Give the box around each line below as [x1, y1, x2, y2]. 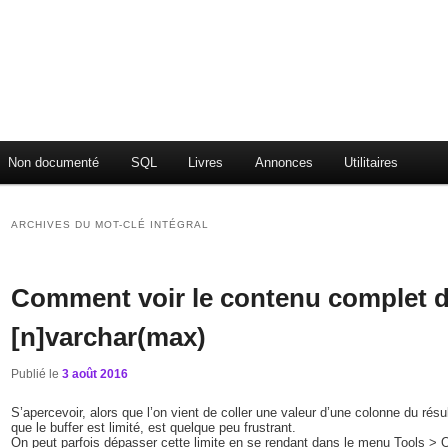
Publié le [11, 366, 63, 381]
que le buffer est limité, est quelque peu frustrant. [11, 419, 297, 435]
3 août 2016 [62, 366, 129, 381]
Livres [188, 155, 224, 171]
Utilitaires [344, 155, 399, 171]
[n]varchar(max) [11, 322, 207, 353]
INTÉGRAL [150, 219, 210, 231]
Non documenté [8, 155, 100, 171]
